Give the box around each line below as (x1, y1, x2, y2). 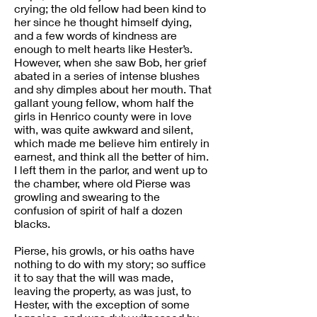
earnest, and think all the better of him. (14, 149, 209, 163)
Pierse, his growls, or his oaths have (14, 243, 195, 257)
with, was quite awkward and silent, (14, 122, 193, 136)
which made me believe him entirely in (14, 136, 209, 149)
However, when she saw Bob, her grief (14, 55, 207, 69)
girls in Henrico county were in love (14, 109, 192, 122)
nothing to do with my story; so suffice (14, 257, 206, 270)
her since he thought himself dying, (14, 15, 192, 28)
